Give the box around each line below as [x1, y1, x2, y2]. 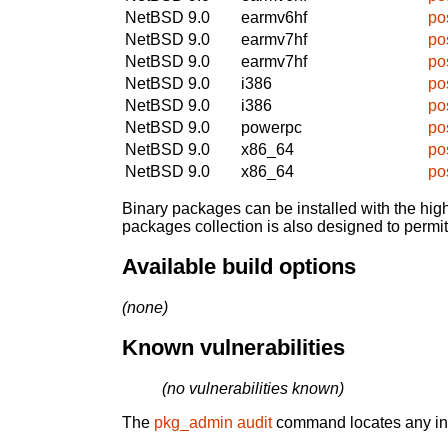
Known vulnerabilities [122, 335, 345, 361]
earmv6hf [241, 8, 307, 26]
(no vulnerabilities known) [162, 380, 344, 398]
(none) [122, 298, 168, 316]
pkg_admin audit [154, 414, 272, 432]
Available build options [122, 254, 356, 280]
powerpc [241, 118, 302, 136]
